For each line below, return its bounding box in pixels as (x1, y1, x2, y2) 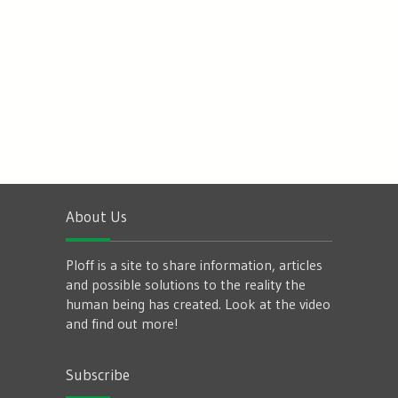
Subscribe (66, 365, 130, 385)
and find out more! (66, 314, 179, 333)
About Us (66, 207, 127, 227)
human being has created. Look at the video (66, 295, 330, 314)
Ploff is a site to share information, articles (66, 256, 322, 275)
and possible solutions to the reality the (66, 275, 306, 294)
